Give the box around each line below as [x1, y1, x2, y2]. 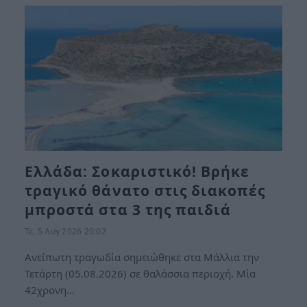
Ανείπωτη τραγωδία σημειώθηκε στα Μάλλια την [25, 249, 259, 264]
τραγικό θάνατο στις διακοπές [25, 180, 266, 200]
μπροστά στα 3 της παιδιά [25, 199, 232, 219]
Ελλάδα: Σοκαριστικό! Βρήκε [25, 161, 250, 181]
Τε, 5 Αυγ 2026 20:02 [25, 225, 106, 237]
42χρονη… [25, 282, 75, 297]
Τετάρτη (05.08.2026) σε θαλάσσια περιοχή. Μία [25, 266, 256, 280]
